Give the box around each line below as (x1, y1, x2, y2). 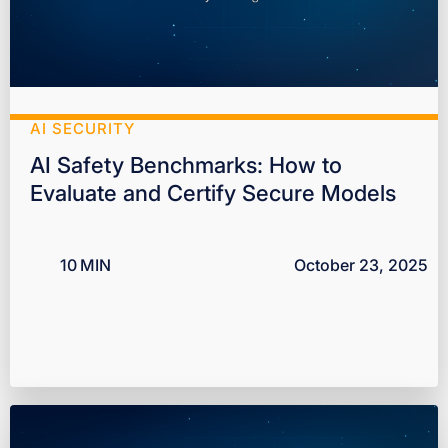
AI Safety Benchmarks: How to (30, 152, 342, 179)
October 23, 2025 (294, 255, 428, 276)
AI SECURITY (30, 119, 135, 139)
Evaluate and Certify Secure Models (30, 180, 396, 207)
